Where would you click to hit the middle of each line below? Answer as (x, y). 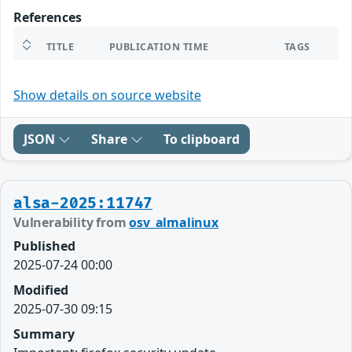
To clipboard (202, 139)
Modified (41, 290)
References (48, 17)
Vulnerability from (71, 222)
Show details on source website (107, 95)
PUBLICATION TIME (159, 46)
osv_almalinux (174, 222)
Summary (44, 334)
